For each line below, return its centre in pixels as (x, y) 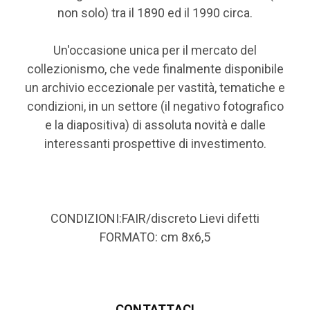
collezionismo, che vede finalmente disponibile (155, 69)
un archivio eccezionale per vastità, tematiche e (155, 87)
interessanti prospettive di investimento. (155, 143)
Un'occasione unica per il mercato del (155, 50)
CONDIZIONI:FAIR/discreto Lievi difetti (155, 218)
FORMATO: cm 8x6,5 (155, 237)
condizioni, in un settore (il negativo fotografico (155, 106)
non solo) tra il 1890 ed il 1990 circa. (155, 12)
